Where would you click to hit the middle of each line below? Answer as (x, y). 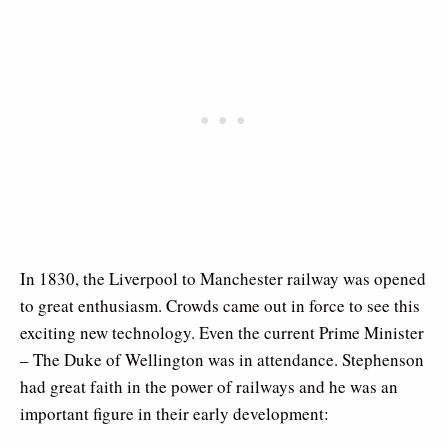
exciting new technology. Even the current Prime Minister (222, 332)
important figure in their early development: (174, 413)
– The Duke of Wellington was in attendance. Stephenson (222, 359)
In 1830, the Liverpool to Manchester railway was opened (223, 278)
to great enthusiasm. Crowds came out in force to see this (220, 305)
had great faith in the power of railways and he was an (209, 386)
